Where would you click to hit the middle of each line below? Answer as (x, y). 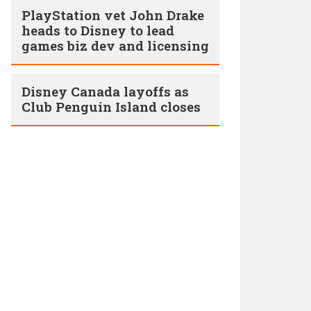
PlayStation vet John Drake (113, 15)
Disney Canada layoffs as (105, 91)
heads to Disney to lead (98, 30)
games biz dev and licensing (115, 45)
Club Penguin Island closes (111, 107)
